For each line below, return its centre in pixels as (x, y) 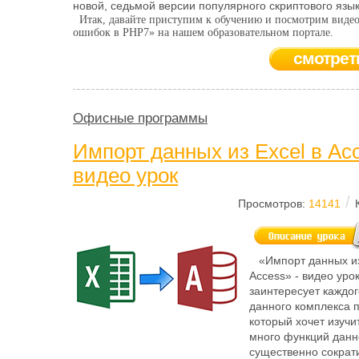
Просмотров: (273, 204)
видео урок (125, 175)
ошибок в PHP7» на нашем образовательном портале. (203, 32)
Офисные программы (140, 118)
